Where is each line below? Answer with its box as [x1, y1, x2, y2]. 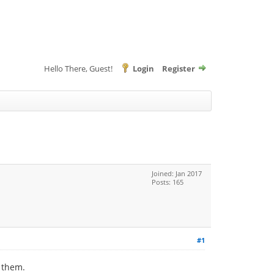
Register [162, 63, 195, 74]
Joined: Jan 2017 [152, 169, 202, 178]
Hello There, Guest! [44, 63, 114, 74]
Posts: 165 [152, 177, 183, 187]
